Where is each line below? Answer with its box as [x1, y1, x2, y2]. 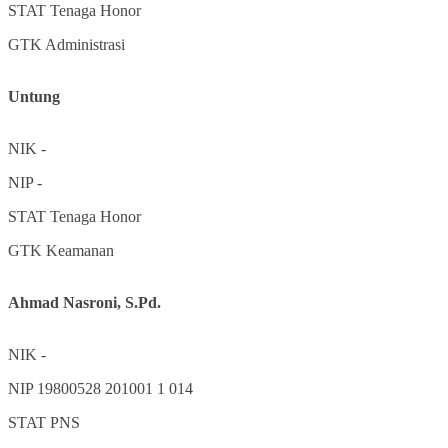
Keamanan [46, 241, 114, 259]
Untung [8, 87, 60, 105]
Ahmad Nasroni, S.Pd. [8, 293, 161, 311]
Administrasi [45, 35, 125, 53]
